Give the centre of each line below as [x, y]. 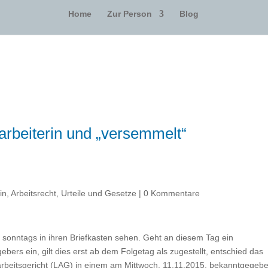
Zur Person [130, 13]
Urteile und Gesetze [99, 193]
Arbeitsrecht [34, 193]
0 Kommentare [172, 193]
